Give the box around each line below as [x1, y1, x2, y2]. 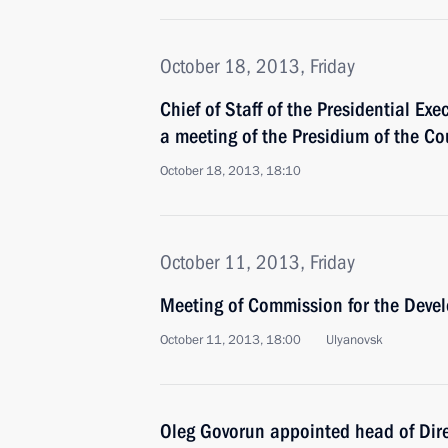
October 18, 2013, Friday [160, 54, 355, 78]
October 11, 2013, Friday [160, 250, 355, 274]
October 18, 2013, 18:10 [160, 162, 301, 180]
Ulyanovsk [326, 331, 383, 349]
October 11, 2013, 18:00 [160, 331, 301, 349]
